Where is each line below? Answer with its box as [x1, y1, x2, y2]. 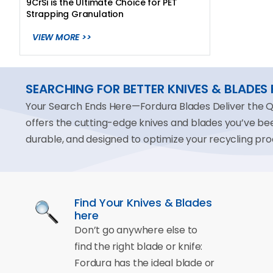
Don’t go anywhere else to [74, 223, 198, 238]
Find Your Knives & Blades [74, 195, 212, 211]
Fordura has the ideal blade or [74, 256, 215, 271]
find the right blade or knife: [74, 239, 203, 254]
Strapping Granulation [26, 7, 124, 20]
